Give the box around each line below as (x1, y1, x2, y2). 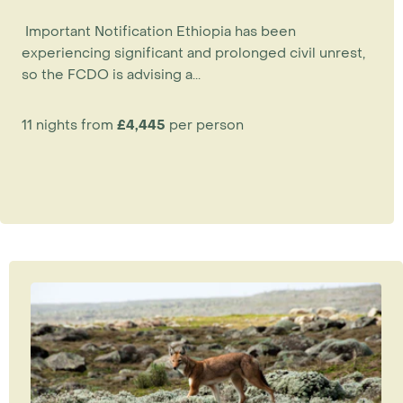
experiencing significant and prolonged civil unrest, (22, 43, 365, 62)
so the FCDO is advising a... (22, 65, 201, 84)
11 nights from (22, 115, 117, 134)
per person (166, 115, 244, 134)
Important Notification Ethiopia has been (22, 22, 296, 40)
